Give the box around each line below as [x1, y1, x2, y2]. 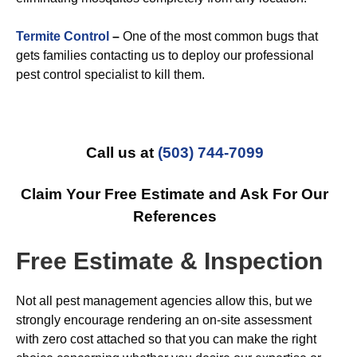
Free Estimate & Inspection [16, 248, 323, 274]
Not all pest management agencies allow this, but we [16, 294, 312, 308]
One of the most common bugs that [120, 29, 318, 43]
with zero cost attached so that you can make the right [16, 332, 316, 346]
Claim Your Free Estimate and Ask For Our [21, 186, 328, 202]
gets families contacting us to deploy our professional [16, 49, 314, 62]
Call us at [85, 144, 158, 161]
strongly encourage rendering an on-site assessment [16, 313, 312, 327]
